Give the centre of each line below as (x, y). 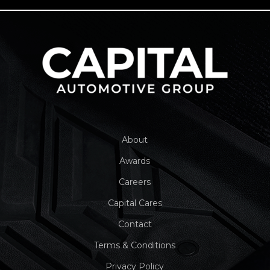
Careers (135, 182)
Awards (135, 161)
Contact (135, 224)
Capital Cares (135, 203)
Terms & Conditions (135, 246)
